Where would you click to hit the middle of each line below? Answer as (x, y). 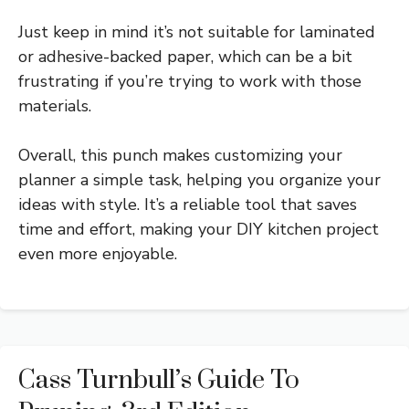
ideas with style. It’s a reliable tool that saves (188, 204)
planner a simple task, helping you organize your (199, 179)
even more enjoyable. (98, 253)
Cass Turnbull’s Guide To (159, 380)
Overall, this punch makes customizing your (180, 155)
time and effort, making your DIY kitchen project (199, 229)
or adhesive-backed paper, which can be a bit (185, 56)
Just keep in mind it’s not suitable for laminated (197, 31)
